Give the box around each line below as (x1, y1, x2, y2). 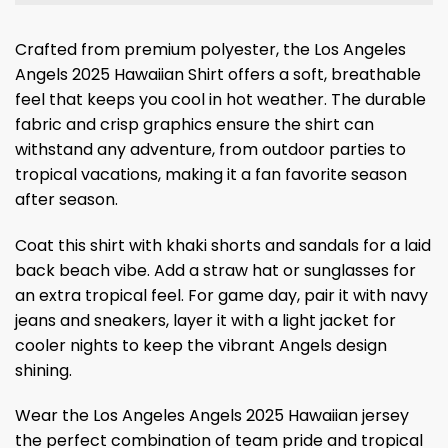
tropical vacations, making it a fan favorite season (15, 162, 407, 186)
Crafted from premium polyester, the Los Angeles (15, 37, 406, 61)
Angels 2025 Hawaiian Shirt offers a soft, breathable (15, 62, 421, 86)
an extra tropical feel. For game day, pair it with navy (15, 283, 428, 307)
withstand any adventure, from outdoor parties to (15, 137, 406, 161)
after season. (15, 187, 118, 211)
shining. (15, 358, 72, 382)
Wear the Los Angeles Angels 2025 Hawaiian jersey (15, 404, 409, 428)
